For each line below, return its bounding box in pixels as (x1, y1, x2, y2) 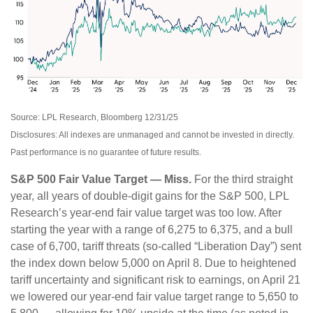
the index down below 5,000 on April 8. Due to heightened (10, 257, 296, 270)
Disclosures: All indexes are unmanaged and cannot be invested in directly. (10, 130, 294, 140)
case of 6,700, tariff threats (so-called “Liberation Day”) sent (10, 240, 301, 253)
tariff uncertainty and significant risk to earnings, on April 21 (10, 274, 300, 286)
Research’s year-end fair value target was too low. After (10, 207, 282, 219)
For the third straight (191, 173, 293, 186)
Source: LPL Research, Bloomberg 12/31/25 (10, 112, 178, 123)
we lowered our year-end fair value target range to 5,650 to (10, 291, 298, 303)
